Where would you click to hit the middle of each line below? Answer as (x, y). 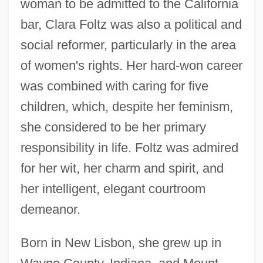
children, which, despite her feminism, (127, 106)
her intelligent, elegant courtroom (113, 188)
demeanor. (50, 209)
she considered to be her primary (113, 127)
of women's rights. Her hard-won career (131, 65)
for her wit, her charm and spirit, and (122, 168)
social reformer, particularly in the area (128, 45)
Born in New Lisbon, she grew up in (121, 242)
